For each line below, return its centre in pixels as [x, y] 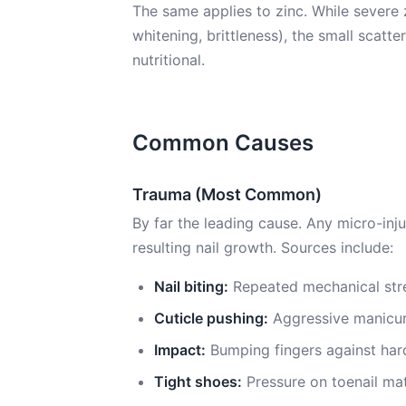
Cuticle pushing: [211, 318]
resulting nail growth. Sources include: [263, 247]
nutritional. [169, 60]
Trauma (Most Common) [227, 194]
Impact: [180, 350]
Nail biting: [191, 286]
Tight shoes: [198, 382]
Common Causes [223, 143]
